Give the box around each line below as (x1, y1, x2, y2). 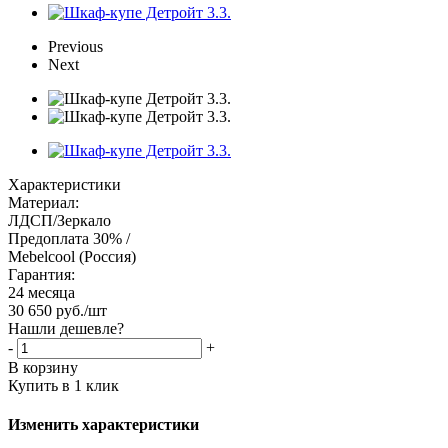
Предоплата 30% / (8, 229, 130, 247)
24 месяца (8, 283, 75, 301)
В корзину (8, 358, 78, 376)
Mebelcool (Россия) (8, 247, 136, 265)
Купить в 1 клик (8, 376, 119, 394)
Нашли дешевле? (8, 319, 124, 337)
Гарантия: (8, 265, 75, 283)
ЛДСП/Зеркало (8, 211, 111, 229)
